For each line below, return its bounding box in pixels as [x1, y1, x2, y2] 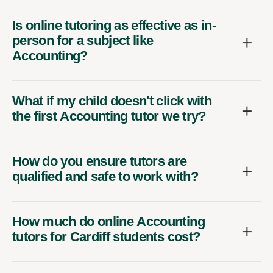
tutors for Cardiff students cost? [12, 229, 200, 244]
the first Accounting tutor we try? [12, 108, 206, 124]
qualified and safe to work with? [12, 168, 198, 184]
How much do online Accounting [12, 213, 205, 229]
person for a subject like [12, 32, 154, 48]
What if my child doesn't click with [12, 93, 211, 108]
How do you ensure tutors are [12, 153, 187, 169]
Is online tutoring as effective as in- [12, 17, 216, 33]
